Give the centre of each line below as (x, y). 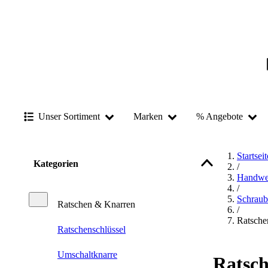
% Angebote (220, 116)
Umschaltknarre (87, 254)
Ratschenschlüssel (92, 229)
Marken (148, 116)
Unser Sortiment (69, 116)
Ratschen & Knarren (96, 204)
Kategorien (56, 164)
